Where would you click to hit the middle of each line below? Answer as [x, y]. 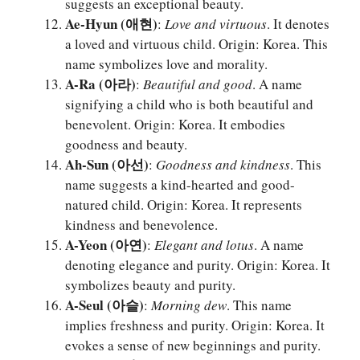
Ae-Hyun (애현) [111, 24]
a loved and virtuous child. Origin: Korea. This [196, 44]
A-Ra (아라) [100, 84]
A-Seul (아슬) [104, 305]
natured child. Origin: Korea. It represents [184, 205]
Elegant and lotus [204, 245]
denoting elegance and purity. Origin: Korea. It [198, 265]
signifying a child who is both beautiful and [189, 104]
